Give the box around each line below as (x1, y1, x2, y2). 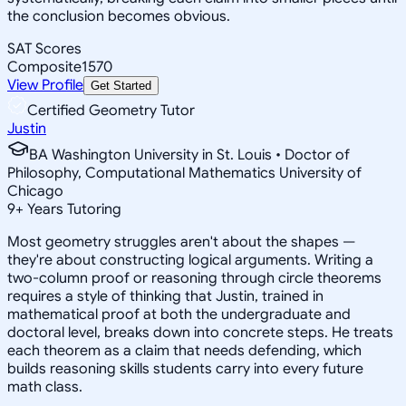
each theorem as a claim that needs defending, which (7, 341, 362, 360)
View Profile (7, 75, 83, 94)
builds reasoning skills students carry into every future (7, 359, 363, 378)
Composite (7, 57, 82, 76)
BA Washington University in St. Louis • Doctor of (29, 145, 350, 164)
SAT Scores (7, 39, 82, 58)
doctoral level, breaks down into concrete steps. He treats (7, 323, 393, 342)
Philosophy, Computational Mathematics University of (7, 163, 362, 182)
